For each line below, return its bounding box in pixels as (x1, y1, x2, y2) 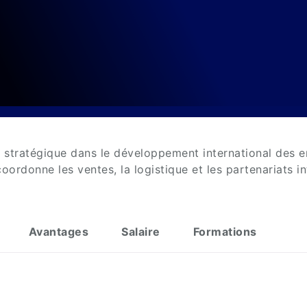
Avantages (28, 225, 88, 238)
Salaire (121, 225, 160, 238)
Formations (193, 225, 257, 238)
